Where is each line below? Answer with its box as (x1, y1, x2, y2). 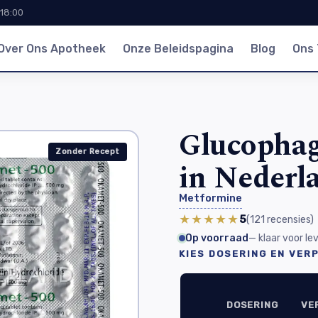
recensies (267, 213, 310, 226)
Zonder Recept (55, 146, 120, 156)
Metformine (179, 192, 242, 204)
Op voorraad (185, 232, 248, 244)
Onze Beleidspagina (122, 41, 234, 55)
